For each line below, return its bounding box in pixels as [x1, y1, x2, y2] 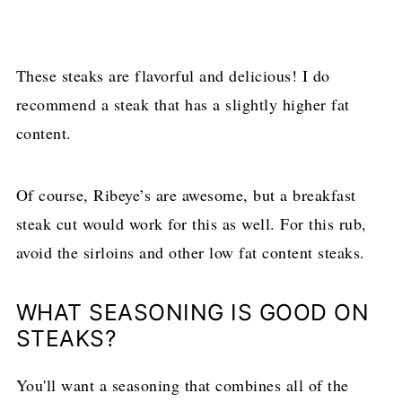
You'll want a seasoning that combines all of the [15, 373, 349, 396]
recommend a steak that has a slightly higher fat [15, 92, 350, 115]
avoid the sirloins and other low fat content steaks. [15, 240, 365, 263]
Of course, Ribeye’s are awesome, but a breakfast [15, 183, 356, 205]
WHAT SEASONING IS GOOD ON [15, 298, 370, 326]
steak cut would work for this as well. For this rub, [15, 212, 367, 234]
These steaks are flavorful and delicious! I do [15, 64, 330, 86]
